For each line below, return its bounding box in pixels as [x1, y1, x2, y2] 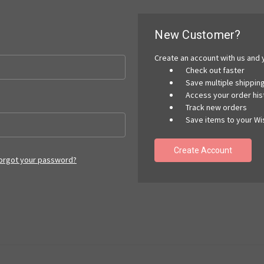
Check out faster [186, 64, 245, 75]
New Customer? [154, 27, 241, 42]
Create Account [174, 145, 233, 155]
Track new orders [186, 101, 247, 113]
